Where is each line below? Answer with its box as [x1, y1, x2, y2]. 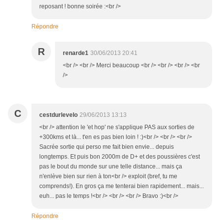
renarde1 [63, 50, 88, 57]
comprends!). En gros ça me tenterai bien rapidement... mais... [39, 183, 204, 190]
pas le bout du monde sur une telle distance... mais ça [39, 163, 182, 170]
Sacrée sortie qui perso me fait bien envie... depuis [39, 143, 174, 151]
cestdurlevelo [39, 111, 78, 119]
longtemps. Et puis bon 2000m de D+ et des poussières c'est [39, 153, 200, 161]
